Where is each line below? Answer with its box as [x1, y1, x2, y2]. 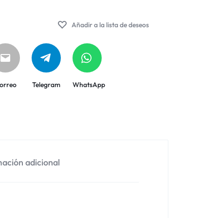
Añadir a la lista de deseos [72, 20, 149, 29]
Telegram [32, 80, 61, 89]
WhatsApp [73, 80, 106, 89]
